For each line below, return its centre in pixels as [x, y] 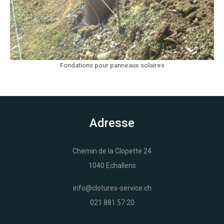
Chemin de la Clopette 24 [112, 151]
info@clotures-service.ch [112, 188]
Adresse [112, 123]
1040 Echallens [112, 165]
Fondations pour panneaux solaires [112, 65]
